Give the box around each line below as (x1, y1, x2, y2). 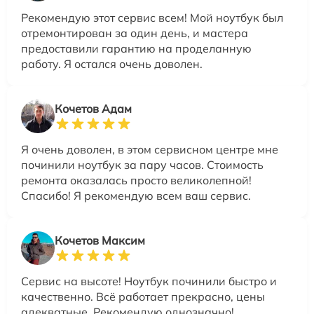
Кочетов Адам (55, 101, 132, 116)
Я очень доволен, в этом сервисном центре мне (21, 142, 278, 156)
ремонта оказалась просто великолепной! (21, 172, 252, 187)
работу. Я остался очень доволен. (21, 56, 203, 71)
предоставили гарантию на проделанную (21, 41, 252, 55)
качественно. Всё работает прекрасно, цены (21, 289, 265, 303)
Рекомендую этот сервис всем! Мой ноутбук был (21, 10, 283, 25)
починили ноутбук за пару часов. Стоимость (21, 157, 264, 172)
